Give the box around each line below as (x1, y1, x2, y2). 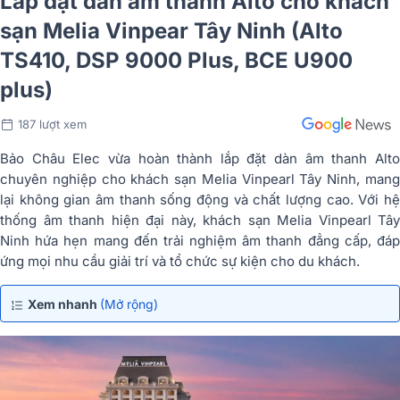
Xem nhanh (28, 296, 100, 312)
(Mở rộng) (100, 296, 158, 312)
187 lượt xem (18, 116, 87, 131)
